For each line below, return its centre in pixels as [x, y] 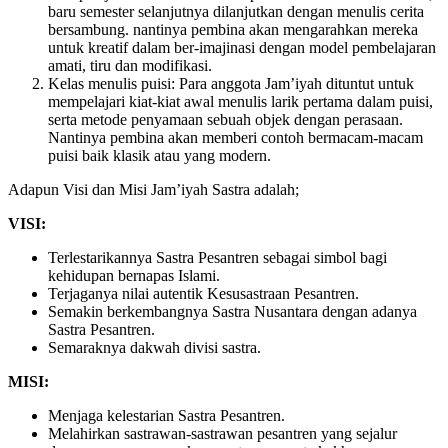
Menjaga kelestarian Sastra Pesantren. [166, 415]
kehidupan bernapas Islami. [134, 275]
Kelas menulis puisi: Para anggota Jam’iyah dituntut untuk [231, 83]
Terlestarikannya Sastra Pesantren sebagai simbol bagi [217, 257]
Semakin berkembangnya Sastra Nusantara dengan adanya [232, 311]
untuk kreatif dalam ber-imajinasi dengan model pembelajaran [242, 47]
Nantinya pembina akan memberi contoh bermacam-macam [235, 137]
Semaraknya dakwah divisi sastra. [154, 347]
